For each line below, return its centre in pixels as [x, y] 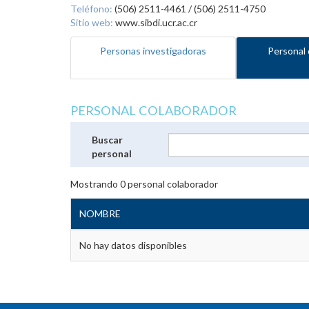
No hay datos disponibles [133, 245]
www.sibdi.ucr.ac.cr [155, 22]
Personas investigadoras [153, 50]
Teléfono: [91, 8]
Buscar [107, 139]
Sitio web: [92, 22]
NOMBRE [100, 213]
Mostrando [95, 183]
